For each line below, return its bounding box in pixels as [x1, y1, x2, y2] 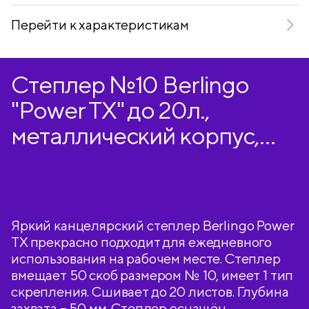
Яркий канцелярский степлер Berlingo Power [11, 217, 295, 233]
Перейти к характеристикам [11, 17, 189, 32]
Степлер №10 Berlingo [11, 70, 249, 99]
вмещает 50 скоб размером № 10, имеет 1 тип [11, 267, 294, 283]
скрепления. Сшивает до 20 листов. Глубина [11, 283, 289, 299]
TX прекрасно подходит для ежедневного [11, 234, 272, 250]
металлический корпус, [11, 121, 259, 150]
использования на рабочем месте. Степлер [11, 250, 281, 266]
